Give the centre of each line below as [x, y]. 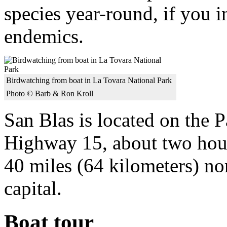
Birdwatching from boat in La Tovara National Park [89, 80]
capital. [33, 188]
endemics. [44, 36]
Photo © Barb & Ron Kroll [50, 93]
